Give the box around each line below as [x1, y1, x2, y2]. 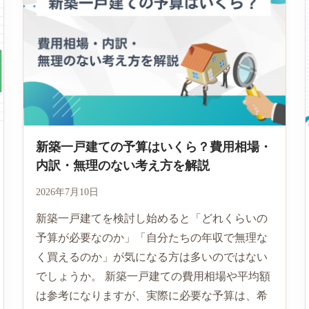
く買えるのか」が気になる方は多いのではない [35, 250, 268, 263]
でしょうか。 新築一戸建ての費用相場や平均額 [35, 270, 270, 282]
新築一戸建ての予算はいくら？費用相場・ [35, 139, 272, 154]
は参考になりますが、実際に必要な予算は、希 [35, 289, 268, 301]
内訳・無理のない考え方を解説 [35, 158, 210, 172]
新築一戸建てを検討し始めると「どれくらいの [35, 212, 268, 224]
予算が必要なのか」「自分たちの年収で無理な [35, 231, 268, 243]
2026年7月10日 [35, 186, 99, 197]
